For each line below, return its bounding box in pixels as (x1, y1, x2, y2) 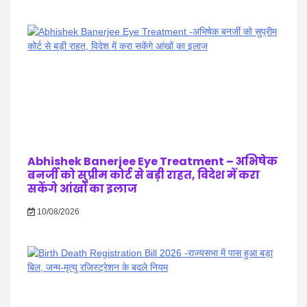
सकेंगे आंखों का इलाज (27, 181, 137, 197)
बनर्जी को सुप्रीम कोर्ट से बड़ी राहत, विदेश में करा (27, 167, 260, 183)
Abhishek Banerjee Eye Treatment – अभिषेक (27, 153, 278, 169)
